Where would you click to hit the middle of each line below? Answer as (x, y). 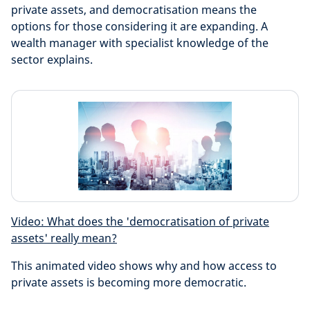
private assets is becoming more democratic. (129, 282)
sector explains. (52, 60)
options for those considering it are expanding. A (139, 26)
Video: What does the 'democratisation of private (140, 221)
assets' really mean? (64, 238)
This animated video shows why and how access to (144, 266)
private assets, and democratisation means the (134, 10)
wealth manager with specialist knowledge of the (140, 43)
